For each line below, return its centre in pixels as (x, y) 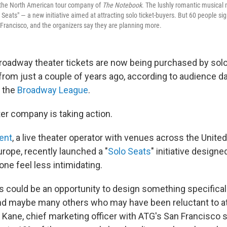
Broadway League (53, 90)
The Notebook (122, 5)
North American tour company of (56, 5)
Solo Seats (129, 151)
